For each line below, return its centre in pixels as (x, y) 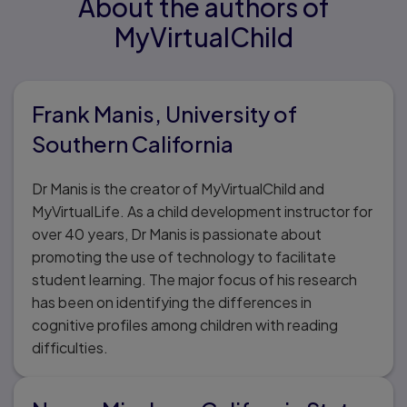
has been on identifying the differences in (172, 302)
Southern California (133, 143)
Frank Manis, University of (164, 113)
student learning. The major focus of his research (194, 279)
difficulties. (70, 347)
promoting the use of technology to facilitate (184, 256)
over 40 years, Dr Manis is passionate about (177, 233)
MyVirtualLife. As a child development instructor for (202, 211)
